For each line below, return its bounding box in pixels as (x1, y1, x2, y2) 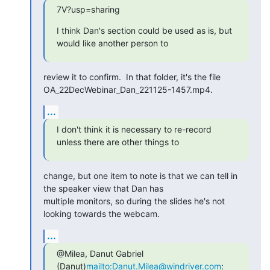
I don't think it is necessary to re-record (57, 124, 212, 134)
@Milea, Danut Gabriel (57, 248, 143, 259)
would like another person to (57, 37, 168, 48)
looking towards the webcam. (43, 208, 160, 219)
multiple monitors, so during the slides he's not (43, 195, 225, 206)
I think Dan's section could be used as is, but (57, 25, 232, 36)
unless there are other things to (57, 136, 179, 147)
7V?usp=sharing (57, 4, 120, 14)
